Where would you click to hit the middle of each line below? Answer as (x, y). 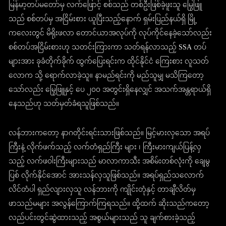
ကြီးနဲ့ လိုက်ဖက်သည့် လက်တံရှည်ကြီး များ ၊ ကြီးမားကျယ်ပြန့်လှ (105, 148)
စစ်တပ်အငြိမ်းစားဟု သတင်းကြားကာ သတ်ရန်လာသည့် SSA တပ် (108, 48)
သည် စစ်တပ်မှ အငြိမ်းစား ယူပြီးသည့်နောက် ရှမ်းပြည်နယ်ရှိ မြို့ (103, 20)
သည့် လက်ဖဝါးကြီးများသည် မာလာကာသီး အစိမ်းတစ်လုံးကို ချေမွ (109, 162)
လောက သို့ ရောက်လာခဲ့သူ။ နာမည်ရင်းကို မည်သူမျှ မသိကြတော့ (106, 76)
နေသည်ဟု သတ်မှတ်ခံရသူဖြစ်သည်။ (64, 104)
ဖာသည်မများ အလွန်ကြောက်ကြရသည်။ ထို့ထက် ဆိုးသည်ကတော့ (109, 204)
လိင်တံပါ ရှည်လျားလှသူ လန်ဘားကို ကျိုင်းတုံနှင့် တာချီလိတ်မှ (102, 190)
